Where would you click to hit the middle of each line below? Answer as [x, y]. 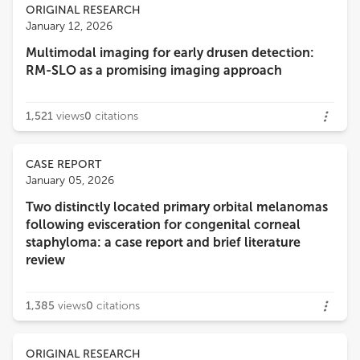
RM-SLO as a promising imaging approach [154, 70]
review [45, 260]
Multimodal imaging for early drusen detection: [170, 53]
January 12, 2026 [69, 26]
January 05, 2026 [70, 180]
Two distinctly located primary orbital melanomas [177, 207]
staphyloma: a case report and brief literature [163, 242]
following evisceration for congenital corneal [163, 225]
